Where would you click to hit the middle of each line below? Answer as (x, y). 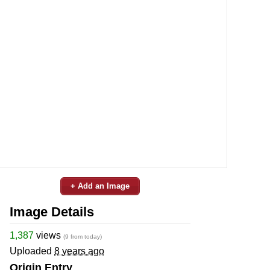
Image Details (52, 212)
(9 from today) (83, 236)
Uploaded (32, 251)
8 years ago (79, 251)
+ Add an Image (100, 186)
